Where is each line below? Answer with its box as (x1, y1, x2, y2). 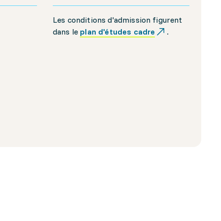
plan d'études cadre (80, 26, 155, 37)
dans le (53, 26, 80, 37)
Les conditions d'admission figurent (53, 14, 183, 25)
